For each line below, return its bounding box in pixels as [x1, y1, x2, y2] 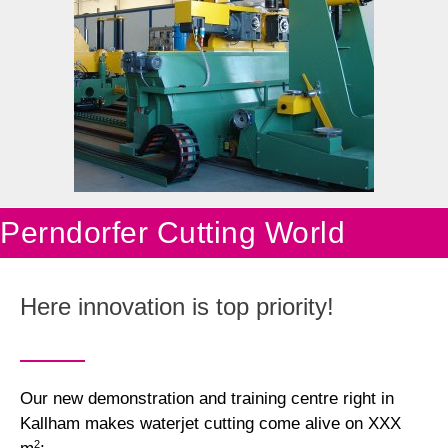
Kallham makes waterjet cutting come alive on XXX [20, 413, 401, 433]
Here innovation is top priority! [20, 292, 334, 320]
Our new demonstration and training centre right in [20, 388, 394, 408]
